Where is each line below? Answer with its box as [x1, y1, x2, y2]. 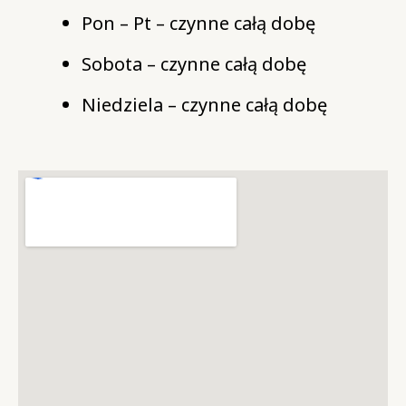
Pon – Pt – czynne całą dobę [82, 10, 320, 35]
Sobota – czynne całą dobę [82, 51, 311, 76]
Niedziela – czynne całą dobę [82, 92, 332, 117]
